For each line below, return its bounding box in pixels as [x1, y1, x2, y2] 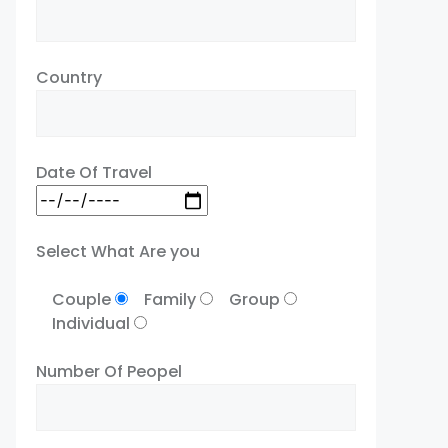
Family [144, 288, 196, 311]
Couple [52, 288, 111, 311]
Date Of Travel [36, 161, 152, 184]
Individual [52, 312, 130, 335]
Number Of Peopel [36, 360, 182, 383]
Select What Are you [36, 240, 200, 263]
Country [36, 66, 102, 89]
